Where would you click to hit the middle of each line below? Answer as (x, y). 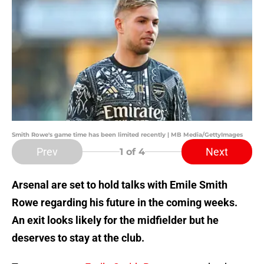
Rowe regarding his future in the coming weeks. (125, 203)
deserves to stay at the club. (78, 238)
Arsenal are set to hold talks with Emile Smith (120, 185)
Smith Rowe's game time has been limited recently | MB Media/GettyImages (127, 135)
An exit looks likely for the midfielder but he (115, 220)
